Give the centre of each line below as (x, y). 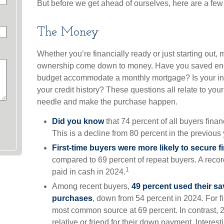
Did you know (78, 121)
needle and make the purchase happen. (107, 102)
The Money (68, 32)
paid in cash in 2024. (89, 172)
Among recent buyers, (92, 186)
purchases (72, 198)
